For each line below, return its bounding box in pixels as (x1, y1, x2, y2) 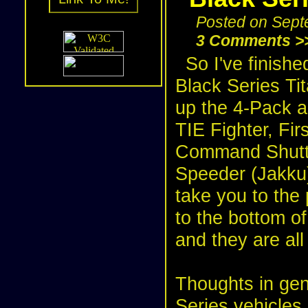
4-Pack (233, 97, 291, 118)
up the (175, 97, 233, 118)
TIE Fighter (175, 119, 267, 140)
